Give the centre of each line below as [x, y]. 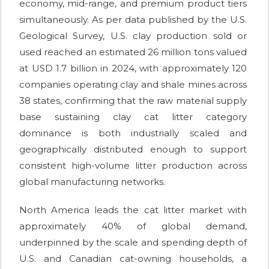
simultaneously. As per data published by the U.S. [133, 19]
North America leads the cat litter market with [133, 210]
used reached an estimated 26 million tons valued [133, 52]
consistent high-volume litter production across [133, 165]
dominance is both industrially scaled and [133, 133]
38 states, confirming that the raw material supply [133, 100]
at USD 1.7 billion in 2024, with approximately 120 [133, 68]
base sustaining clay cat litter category [133, 116]
